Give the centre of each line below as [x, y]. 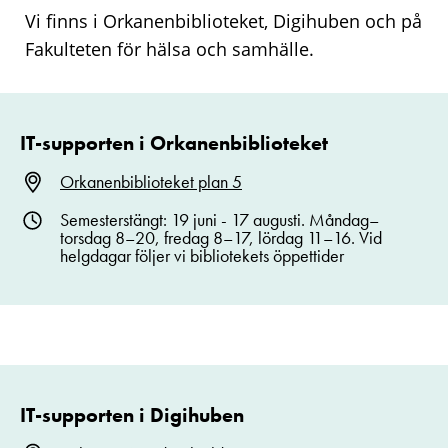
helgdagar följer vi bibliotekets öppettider [202, 255]
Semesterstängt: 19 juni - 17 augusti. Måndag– [219, 219]
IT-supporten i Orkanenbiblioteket [174, 143]
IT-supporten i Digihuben [132, 415]
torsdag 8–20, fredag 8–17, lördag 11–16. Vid [221, 237]
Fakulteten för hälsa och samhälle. [169, 49]
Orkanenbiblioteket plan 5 [151, 181]
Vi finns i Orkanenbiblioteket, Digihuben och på [223, 21]
